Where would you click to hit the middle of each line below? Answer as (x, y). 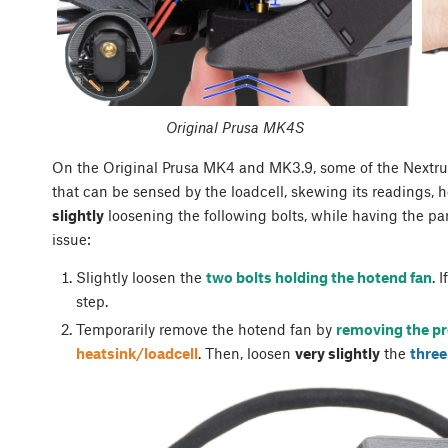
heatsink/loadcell (136, 353)
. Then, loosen (246, 353)
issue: (73, 239)
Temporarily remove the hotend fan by (205, 329)
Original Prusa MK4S (234, 127)
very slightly (337, 353)
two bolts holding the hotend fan (318, 277)
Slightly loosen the (140, 277)
